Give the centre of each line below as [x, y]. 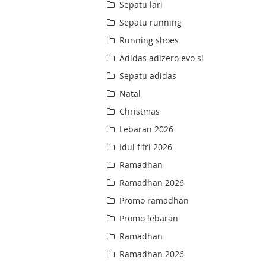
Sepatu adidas [147, 76]
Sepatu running [150, 23]
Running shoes [148, 40]
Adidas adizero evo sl [161, 58]
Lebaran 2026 [145, 129]
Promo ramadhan [153, 201]
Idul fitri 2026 [145, 147]
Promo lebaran [148, 218]
